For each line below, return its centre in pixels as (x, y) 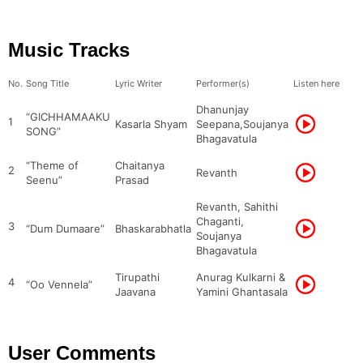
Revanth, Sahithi (237, 207)
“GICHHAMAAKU (68, 117)
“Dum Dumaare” (65, 228)
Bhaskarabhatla (153, 228)
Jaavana (135, 292)
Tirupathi (137, 277)
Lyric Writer (139, 83)
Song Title (47, 83)
